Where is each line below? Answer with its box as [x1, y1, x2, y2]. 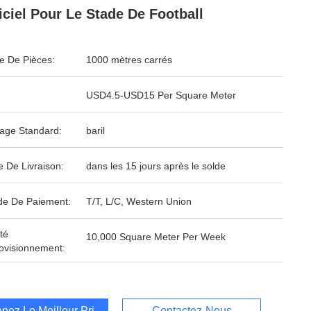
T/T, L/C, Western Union [86, 196, 192, 207]
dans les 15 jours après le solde [86, 160, 226, 171]
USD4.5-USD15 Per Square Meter [86, 90, 236, 101]
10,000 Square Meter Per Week [86, 231, 226, 242]
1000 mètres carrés [86, 54, 172, 65]
